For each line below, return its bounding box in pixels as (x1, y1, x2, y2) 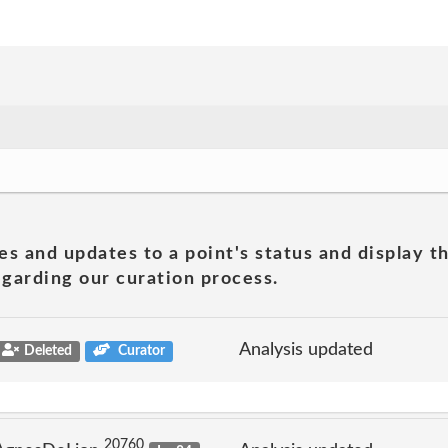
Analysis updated (239, 340, 373, 359)
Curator (115, 343, 166, 358)
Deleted (23, 343, 72, 358)
